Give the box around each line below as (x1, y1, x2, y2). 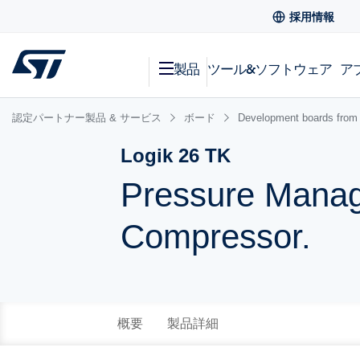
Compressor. (121, 218, 312, 256)
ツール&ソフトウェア (207, 59, 332, 77)
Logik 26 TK (121, 145, 231, 166)
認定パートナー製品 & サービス (12, 112, 162, 124)
